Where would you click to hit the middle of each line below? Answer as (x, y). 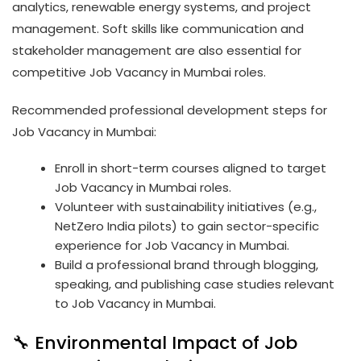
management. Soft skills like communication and (158, 28)
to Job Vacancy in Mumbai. (136, 303)
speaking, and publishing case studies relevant (195, 284)
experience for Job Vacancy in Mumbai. (172, 245)
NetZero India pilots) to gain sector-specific (187, 226)
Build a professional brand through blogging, (187, 264)
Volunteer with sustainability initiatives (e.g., (186, 206)
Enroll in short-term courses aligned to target (191, 168)
